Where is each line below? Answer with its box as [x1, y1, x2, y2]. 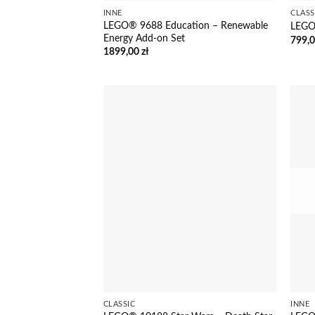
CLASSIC [103, 300, 136, 309]
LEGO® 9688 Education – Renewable [103, 20, 268, 31]
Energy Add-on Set [103, 32, 185, 44]
